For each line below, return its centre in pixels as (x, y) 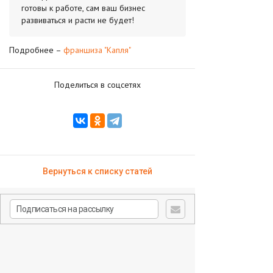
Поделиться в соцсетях (97, 85)
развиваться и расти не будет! (78, 20)
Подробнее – (36, 50)
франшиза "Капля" (97, 50)
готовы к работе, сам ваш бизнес (83, 8)
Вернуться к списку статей (97, 171)
